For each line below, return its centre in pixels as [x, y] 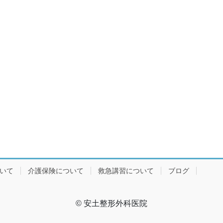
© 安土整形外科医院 [111, 204]
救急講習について [126, 171]
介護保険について [56, 171]
